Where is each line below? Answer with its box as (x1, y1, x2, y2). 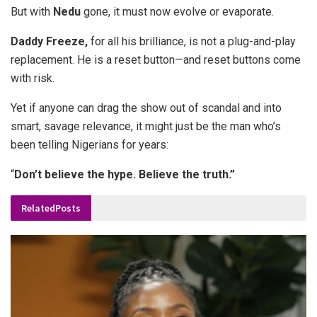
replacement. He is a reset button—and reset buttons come (11, 53, 301, 67)
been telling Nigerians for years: (11, 138, 168, 152)
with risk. (11, 71, 54, 86)
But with (11, 5, 53, 19)
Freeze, (46, 35, 88, 49)
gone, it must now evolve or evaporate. (81, 5, 274, 19)
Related (21, 202, 55, 215)
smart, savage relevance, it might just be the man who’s (11, 120, 281, 134)
